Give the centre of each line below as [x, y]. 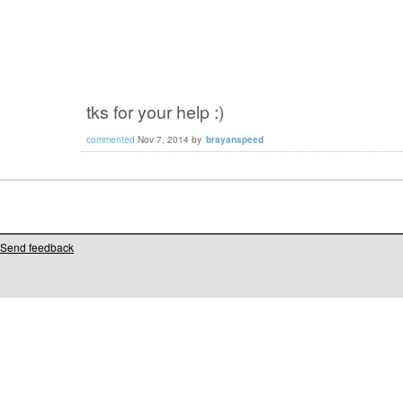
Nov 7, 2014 [163, 139]
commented [111, 139]
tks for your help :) [155, 112]
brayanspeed [235, 139]
